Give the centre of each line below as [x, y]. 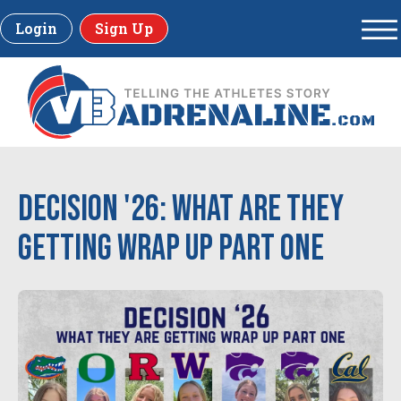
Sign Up [124, 28]
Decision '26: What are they [181, 209]
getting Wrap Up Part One [171, 249]
